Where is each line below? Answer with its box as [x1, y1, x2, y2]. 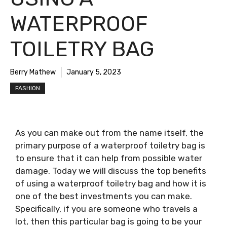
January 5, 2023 [66, 68, 121, 77]
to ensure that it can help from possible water [15, 153, 202, 163]
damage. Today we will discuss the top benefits [15, 166, 206, 176]
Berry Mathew [10, 68, 56, 77]
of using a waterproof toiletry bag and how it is [15, 178, 206, 188]
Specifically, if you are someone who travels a [15, 204, 198, 214]
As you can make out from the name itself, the [15, 128, 204, 138]
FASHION [15, 85, 40, 92]
